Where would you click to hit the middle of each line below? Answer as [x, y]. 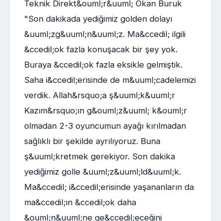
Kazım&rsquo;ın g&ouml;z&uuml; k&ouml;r [105, 111]
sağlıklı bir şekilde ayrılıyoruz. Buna [92, 141]
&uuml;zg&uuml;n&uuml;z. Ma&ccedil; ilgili [105, 34]
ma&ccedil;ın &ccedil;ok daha [80, 203]
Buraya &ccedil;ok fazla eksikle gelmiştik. [103, 65]
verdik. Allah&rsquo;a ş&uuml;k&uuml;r [99, 95]
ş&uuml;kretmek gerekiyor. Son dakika [99, 157]
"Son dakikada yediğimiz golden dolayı [98, 19]
